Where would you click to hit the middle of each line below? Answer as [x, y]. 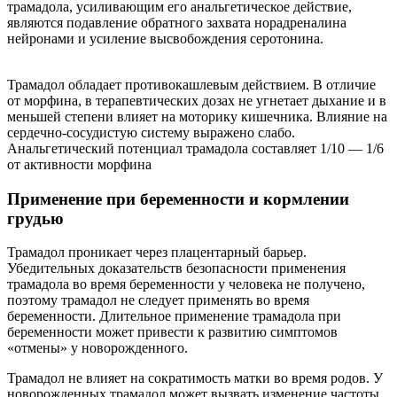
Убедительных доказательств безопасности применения [176, 269]
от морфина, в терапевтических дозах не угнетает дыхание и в [197, 100]
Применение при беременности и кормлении [178, 198]
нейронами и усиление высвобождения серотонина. [165, 38]
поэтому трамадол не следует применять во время [158, 300]
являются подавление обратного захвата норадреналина [177, 22]
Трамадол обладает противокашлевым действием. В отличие [191, 84]
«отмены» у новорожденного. [97, 348]
